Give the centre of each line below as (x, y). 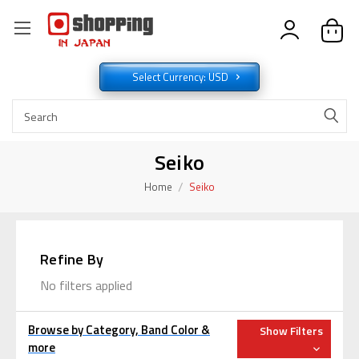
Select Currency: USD (182, 77)
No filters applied (86, 286)
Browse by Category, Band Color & (119, 330)
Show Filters (291, 331)
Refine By (72, 260)
